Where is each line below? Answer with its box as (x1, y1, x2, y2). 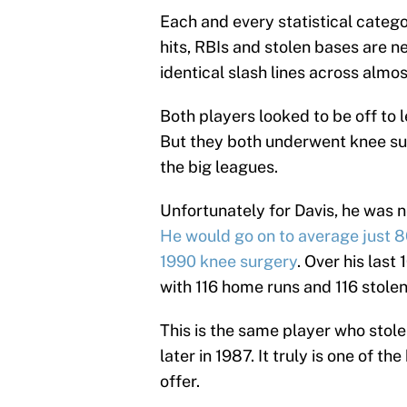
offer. (160, 372, 200, 392)
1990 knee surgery (160, 252, 297, 272)
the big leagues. (160, 157, 278, 177)
